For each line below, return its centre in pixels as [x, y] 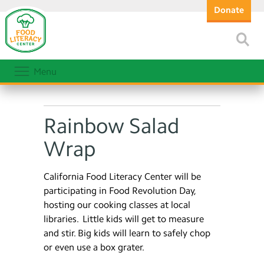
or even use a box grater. [95, 247]
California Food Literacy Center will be [122, 176]
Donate [229, 10]
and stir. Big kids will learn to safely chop [127, 233]
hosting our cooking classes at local [117, 205]
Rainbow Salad [111, 126]
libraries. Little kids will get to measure [124, 219]
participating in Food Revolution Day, [120, 191]
